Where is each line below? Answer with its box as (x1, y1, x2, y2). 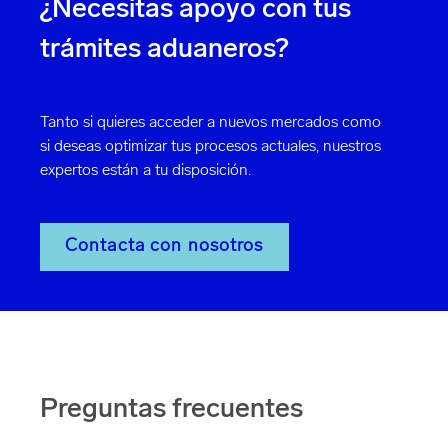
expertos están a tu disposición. (40, 163, 251, 179)
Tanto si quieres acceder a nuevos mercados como (40, 115, 381, 131)
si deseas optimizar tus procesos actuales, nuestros (40, 139, 381, 155)
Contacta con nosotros (65, 237, 264, 256)
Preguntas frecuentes (40, 397, 303, 424)
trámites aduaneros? (40, 37, 289, 64)
